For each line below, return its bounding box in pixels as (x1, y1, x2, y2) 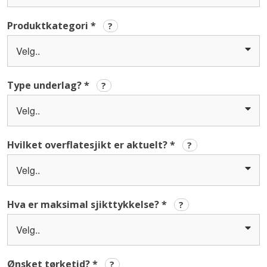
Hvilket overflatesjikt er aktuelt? (7, 138, 170, 152)
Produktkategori (7, 19, 91, 33)
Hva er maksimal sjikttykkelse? (7, 198, 162, 212)
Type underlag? (7, 79, 85, 92)
